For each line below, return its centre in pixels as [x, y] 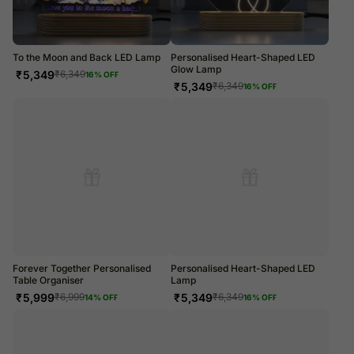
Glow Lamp [196, 69]
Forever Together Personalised [82, 268]
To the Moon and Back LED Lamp [87, 57]
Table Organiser [48, 280]
